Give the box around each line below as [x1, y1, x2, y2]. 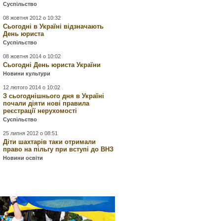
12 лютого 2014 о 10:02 [3, 84, 61, 90]
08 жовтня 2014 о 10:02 [3, 53, 61, 59]
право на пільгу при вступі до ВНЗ [3, 146, 114, 153]
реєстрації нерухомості [3, 107, 77, 114]
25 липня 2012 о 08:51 [3, 130, 58, 136]
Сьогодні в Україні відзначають [3, 23, 104, 30]
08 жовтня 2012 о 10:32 [3, 15, 61, 21]
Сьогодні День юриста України [3, 61, 101, 69]
